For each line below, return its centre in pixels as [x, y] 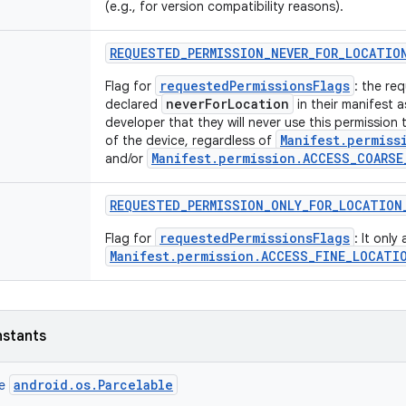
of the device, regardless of [190, 140]
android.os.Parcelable [93, 385]
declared [133, 104]
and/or [126, 159]
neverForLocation [227, 104]
